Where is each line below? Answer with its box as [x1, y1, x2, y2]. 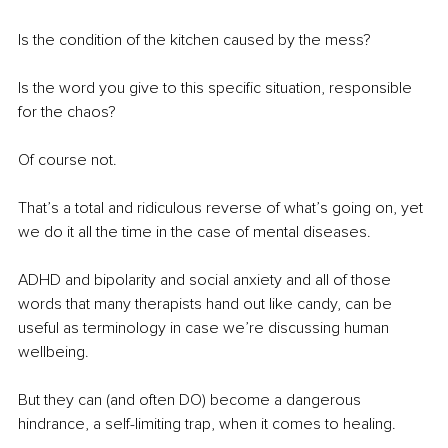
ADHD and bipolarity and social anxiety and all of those [18, 270, 395, 291]
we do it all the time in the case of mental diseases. [18, 222, 371, 243]
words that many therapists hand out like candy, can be [18, 294, 396, 315]
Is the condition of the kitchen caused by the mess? [18, 30, 371, 51]
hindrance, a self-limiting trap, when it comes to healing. [18, 414, 396, 435]
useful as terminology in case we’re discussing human [18, 318, 393, 339]
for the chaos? [18, 102, 116, 123]
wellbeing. [18, 342, 89, 363]
